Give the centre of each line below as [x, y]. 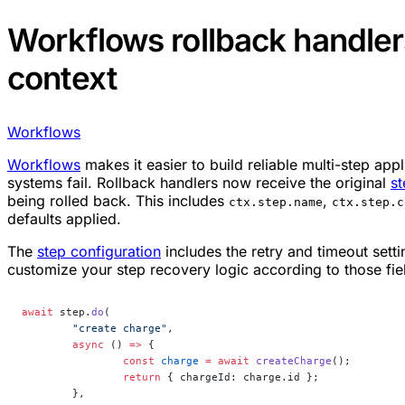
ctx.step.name [276, 202]
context [62, 77]
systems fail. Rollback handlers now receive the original [199, 182]
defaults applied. [64, 218]
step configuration [99, 251]
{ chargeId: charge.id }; [240, 377]
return [142, 377]
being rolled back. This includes [118, 200]
